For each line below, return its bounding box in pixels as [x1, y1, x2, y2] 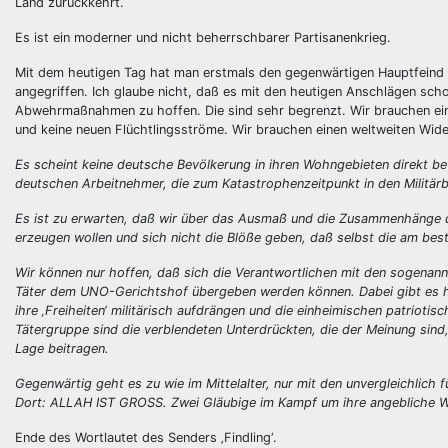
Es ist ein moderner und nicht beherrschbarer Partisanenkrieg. [15, 30, 391, 45]
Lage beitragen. [15, 341, 109, 356]
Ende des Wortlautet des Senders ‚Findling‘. [15, 430, 277, 445]
